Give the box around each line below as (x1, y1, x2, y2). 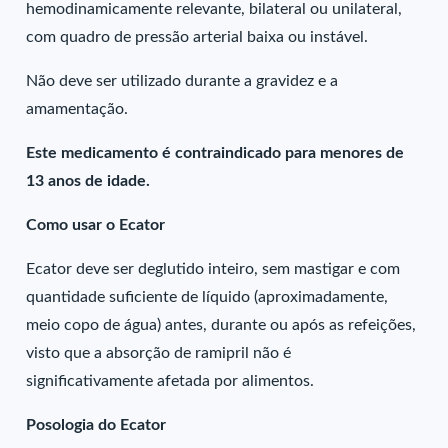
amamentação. (26, 101, 129, 117)
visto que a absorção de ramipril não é (26, 345, 292, 361)
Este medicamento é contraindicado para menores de (26, 145, 405, 161)
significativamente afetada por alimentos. (26, 373, 315, 389)
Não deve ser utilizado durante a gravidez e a (26, 73, 339, 89)
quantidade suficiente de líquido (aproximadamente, (26, 289, 389, 305)
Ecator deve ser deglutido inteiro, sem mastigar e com (26, 261, 401, 277)
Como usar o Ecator (26, 217, 166, 233)
